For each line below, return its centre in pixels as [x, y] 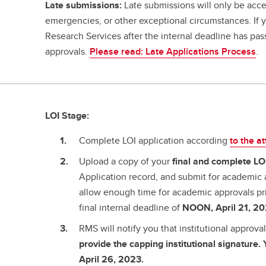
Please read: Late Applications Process [173, 52]
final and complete [212, 161]
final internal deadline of [130, 208]
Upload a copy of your [126, 161]
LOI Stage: [67, 116]
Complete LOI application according [155, 141]
